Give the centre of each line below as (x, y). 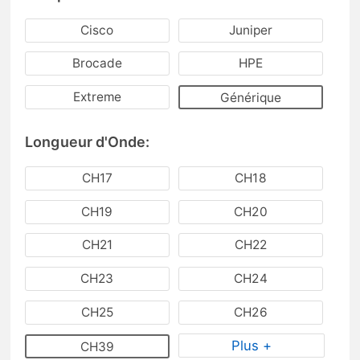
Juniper (251, 30)
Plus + (252, 346)
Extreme (97, 97)
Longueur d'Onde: (88, 142)
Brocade (97, 63)
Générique (251, 98)
